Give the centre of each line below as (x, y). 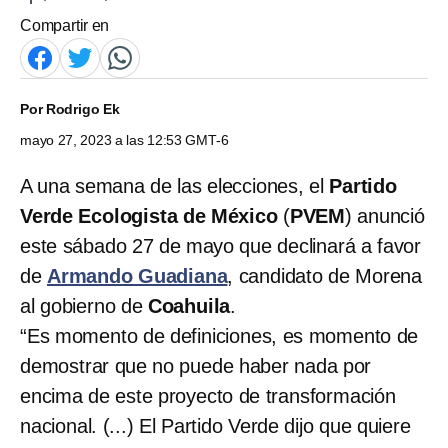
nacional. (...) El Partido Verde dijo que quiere (215, 425)
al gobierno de (84, 305)
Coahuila (189, 305)
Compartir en (65, 25)
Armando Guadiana (137, 275)
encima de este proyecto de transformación (208, 395)
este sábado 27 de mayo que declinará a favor (220, 245)
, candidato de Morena (325, 275)
